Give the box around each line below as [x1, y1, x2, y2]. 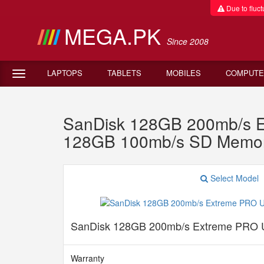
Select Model [208, 172, 259, 184]
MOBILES [166, 67, 201, 78]
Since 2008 [166, 35, 209, 47]
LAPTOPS [47, 67, 82, 78]
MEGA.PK [64, 21, 167, 51]
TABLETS [107, 67, 141, 78]
